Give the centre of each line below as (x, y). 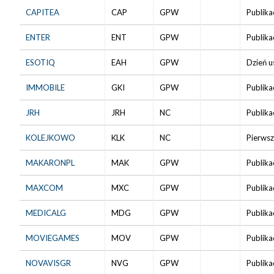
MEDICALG (46, 213)
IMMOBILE (45, 87)
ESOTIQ (40, 62)
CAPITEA (43, 12)
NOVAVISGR (48, 263)
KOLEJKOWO (50, 137)
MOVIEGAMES (53, 238)
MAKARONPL (50, 162)
